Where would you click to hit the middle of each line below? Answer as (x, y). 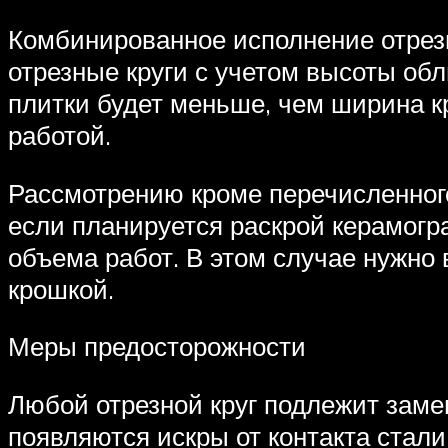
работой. (59, 134)
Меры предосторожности (157, 346)
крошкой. (61, 288)
